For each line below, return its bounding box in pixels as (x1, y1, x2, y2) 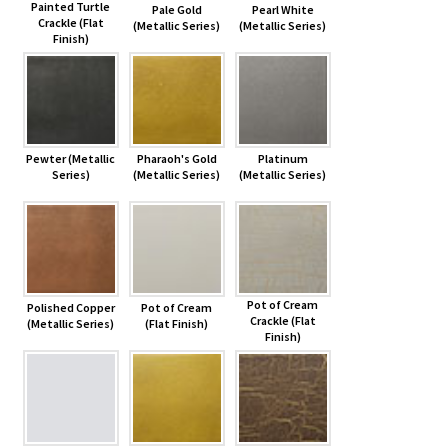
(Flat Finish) (145, 316, 209, 332)
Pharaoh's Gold (136, 151, 217, 167)
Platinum (257, 151, 308, 167)
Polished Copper (26, 300, 115, 316)
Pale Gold (151, 2, 202, 18)
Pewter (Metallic (26, 151, 116, 167)
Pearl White (251, 2, 314, 18)
